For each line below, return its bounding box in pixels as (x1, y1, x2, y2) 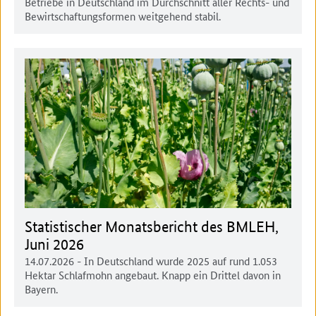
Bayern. (25, 281, 58, 297)
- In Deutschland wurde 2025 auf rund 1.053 (77, 253, 277, 269)
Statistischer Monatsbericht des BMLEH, (25, 218, 278, 236)
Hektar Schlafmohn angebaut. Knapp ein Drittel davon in (25, 267, 281, 283)
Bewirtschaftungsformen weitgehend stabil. (25, 8, 221, 23)
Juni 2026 (25, 236, 84, 254)
